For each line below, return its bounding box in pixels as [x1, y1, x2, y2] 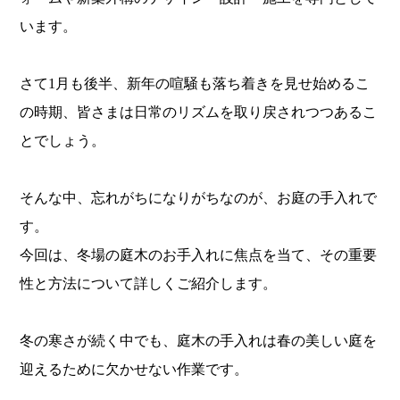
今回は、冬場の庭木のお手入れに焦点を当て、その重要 [19, 247, 377, 263]
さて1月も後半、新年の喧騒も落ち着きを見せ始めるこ [19, 76, 370, 92]
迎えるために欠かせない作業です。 [19, 362, 248, 378]
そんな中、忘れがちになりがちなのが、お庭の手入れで [19, 190, 377, 206]
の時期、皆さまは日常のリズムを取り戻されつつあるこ [19, 104, 377, 121]
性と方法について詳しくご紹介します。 [19, 276, 277, 292]
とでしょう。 [19, 133, 105, 149]
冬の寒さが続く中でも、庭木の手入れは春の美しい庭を [19, 333, 377, 349]
